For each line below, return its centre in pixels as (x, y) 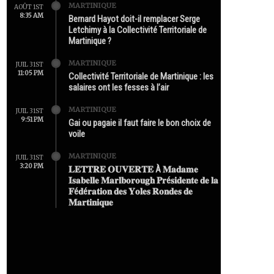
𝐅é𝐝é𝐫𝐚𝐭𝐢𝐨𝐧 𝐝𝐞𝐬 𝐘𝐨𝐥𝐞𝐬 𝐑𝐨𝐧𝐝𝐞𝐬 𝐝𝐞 (131, 191)
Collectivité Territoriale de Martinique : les (141, 76)
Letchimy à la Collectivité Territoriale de (138, 30)
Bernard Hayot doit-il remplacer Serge (134, 19)
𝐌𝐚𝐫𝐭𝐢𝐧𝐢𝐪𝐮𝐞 (91, 202)
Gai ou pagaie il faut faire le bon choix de (140, 123)
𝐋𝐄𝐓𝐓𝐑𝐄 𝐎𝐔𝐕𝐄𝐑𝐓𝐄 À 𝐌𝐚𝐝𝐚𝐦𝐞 (133, 169)
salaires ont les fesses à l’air (119, 87)
